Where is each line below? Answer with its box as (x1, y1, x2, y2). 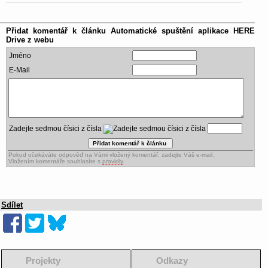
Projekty (26, 255, 60, 266)
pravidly (102, 157, 123, 165)
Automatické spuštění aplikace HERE (111, 26, 255, 35)
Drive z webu (6, 35, 54, 44)
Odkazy (156, 255, 188, 266)
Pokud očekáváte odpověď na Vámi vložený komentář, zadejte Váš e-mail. (8, 151, 214, 158)
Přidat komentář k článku (6, 26, 111, 35)
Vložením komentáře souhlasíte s (8, 157, 102, 165)
